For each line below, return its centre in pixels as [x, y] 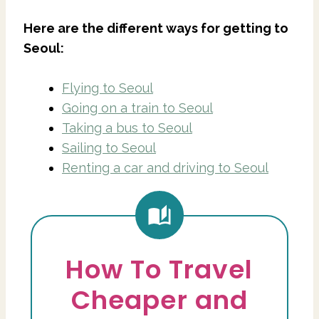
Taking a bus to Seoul [127, 127]
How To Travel [159, 269]
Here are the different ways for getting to [156, 28]
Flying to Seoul [108, 88]
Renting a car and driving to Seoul [165, 167]
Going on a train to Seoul [137, 108]
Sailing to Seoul [109, 147]
